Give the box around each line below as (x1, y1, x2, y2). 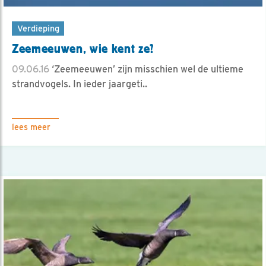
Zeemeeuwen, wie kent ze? (12, 41, 155, 56)
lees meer (12, 122, 50, 132)
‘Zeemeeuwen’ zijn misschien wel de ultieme (49, 63, 243, 75)
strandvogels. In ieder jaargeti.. (12, 78, 147, 90)
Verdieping (17, 23, 59, 33)
